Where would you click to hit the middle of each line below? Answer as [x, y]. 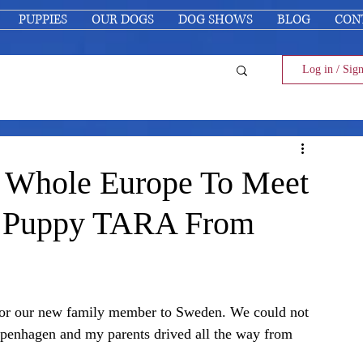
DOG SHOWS [215, 19]
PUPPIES [43, 19]
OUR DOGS [122, 19]
